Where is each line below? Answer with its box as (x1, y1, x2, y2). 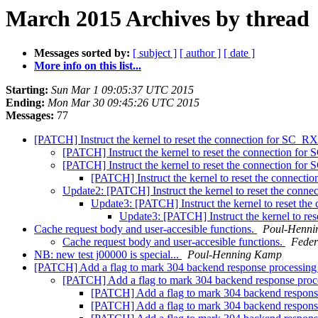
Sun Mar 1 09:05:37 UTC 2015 (51, 84, 194, 97)
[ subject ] (133, 47, 177, 60)
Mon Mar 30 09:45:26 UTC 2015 (48, 97, 199, 109)
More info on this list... (34, 60, 141, 72)
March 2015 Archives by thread (6, 6, 309, 31)
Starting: (6, 84, 48, 97)
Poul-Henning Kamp (187, 248, 282, 261)
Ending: (6, 97, 45, 109)
